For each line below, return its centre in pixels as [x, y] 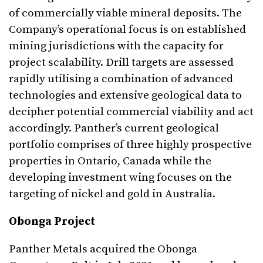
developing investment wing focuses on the [120, 178]
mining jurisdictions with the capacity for [116, 46]
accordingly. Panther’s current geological [114, 129]
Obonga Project [52, 222]
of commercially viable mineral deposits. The [125, 14]
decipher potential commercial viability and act [131, 112]
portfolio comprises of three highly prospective [130, 145]
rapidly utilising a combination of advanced [121, 79]
